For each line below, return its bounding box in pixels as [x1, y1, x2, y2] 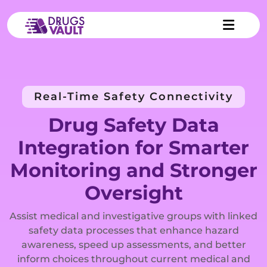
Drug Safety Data [48, 113, 219, 136]
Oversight [84, 181, 183, 204]
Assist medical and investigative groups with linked [10, 210, 257, 222]
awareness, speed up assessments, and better [21, 239, 246, 250]
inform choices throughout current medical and [17, 253, 250, 265]
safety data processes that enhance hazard [28, 225, 239, 236]
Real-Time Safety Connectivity [34, 90, 233, 103]
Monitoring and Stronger [10, 159, 257, 182]
